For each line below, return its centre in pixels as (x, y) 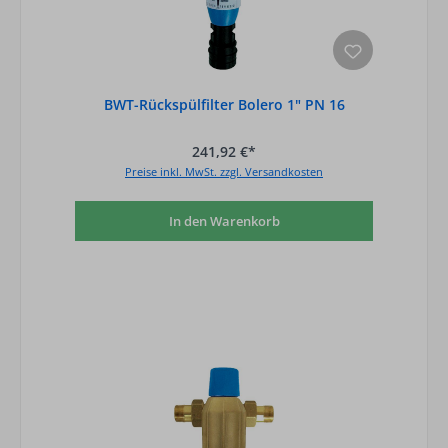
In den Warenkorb (224, 220)
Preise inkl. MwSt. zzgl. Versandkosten (224, 172)
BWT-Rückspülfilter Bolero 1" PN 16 (224, 104)
